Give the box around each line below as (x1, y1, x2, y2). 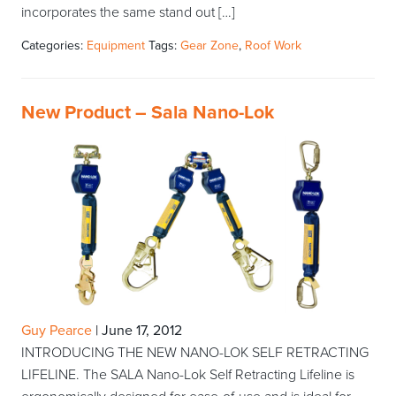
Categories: (21, 38, 87, 54)
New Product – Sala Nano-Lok (21, 101, 274, 125)
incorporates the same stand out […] (21, 4, 235, 22)
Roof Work (245, 38, 301, 54)
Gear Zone (180, 38, 239, 54)
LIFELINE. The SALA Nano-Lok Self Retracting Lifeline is (21, 366, 354, 385)
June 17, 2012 (102, 322, 182, 340)
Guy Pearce (21, 322, 92, 340)
